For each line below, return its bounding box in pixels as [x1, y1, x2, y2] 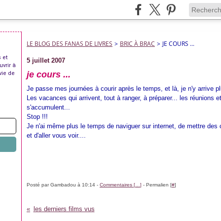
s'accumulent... [27, 104, 70, 111]
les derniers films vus [33, 205, 95, 213]
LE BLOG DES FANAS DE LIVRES [27, 39, 112, 48]
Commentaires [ [100, 182, 135, 187]
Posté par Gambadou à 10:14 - [27, 182, 100, 187]
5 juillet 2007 [27, 57, 65, 64]
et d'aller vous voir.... [27, 132, 86, 139]
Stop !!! [27, 113, 48, 120]
